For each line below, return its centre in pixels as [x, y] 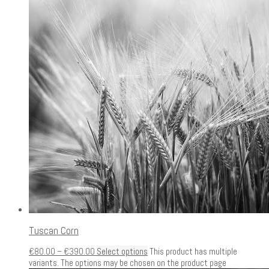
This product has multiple [192, 251]
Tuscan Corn [54, 230]
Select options [122, 251]
